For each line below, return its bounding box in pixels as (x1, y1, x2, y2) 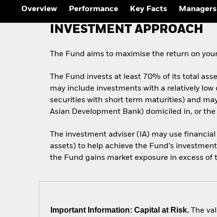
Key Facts (130, 5, 167, 14)
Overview (21, 5, 57, 14)
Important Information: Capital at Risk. (50, 205, 189, 214)
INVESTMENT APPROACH (50, 24, 204, 36)
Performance (69, 5, 118, 14)
